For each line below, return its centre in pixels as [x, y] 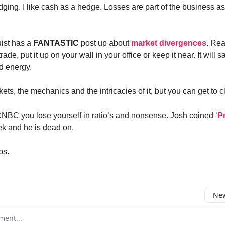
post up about [105, 43]
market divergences [169, 43]
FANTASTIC [56, 43]
